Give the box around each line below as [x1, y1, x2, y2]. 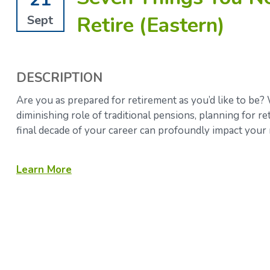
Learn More [16, 163, 72, 177]
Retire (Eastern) [76, 11, 225, 40]
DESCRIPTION [16, 69, 102, 87]
